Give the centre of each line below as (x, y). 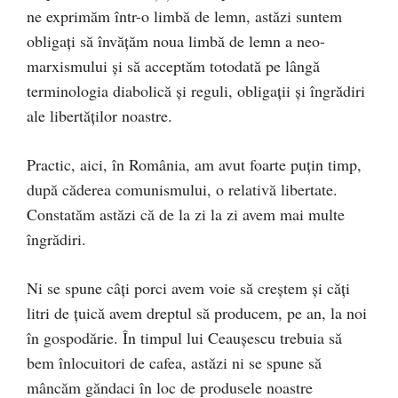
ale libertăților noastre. (99, 115)
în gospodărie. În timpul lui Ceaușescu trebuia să (184, 337)
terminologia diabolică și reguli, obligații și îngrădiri (196, 90)
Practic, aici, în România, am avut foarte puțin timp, (194, 164)
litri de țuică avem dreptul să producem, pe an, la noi (197, 312)
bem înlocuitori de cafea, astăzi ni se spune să (174, 362)
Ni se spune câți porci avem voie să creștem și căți (188, 287)
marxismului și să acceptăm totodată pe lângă (173, 65)
